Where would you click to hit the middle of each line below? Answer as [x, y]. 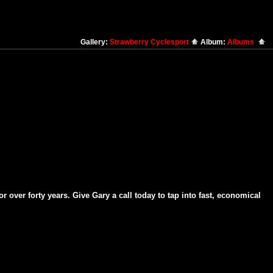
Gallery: [95, 42]
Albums [243, 42]
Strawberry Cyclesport [150, 42]
